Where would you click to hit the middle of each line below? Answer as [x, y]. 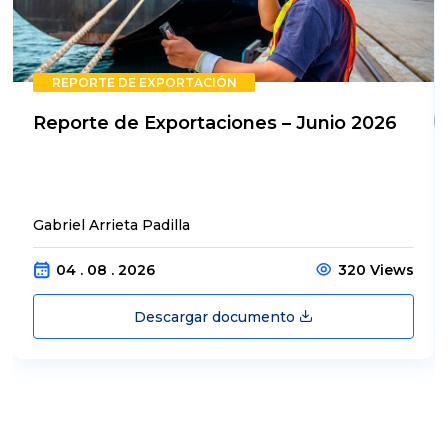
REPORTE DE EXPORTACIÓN [144, 83]
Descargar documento [217, 317]
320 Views [376, 270]
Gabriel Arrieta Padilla [112, 225]
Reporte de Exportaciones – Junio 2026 [215, 123]
